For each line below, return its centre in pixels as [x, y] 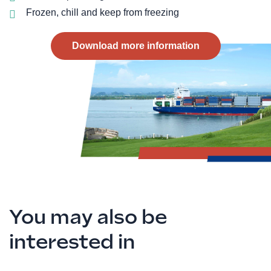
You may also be [88, 217]
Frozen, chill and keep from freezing [102, 13]
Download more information [135, 46]
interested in [72, 242]
